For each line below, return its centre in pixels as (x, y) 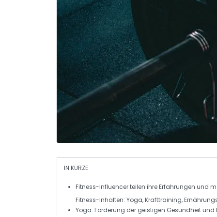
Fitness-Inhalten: (101, 200)
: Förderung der (115, 210)
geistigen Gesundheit (169, 210)
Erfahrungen (177, 186)
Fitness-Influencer (102, 186)
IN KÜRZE (76, 168)
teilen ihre (144, 186)
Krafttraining (163, 200)
